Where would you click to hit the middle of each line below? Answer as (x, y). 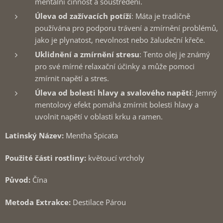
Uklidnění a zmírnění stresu (87, 54)
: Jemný (204, 93)
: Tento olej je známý (175, 54)
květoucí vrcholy (116, 158)
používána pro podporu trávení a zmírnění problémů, (126, 28)
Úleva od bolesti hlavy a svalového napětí (113, 93)
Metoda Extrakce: (39, 202)
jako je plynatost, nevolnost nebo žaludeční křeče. (120, 40)
